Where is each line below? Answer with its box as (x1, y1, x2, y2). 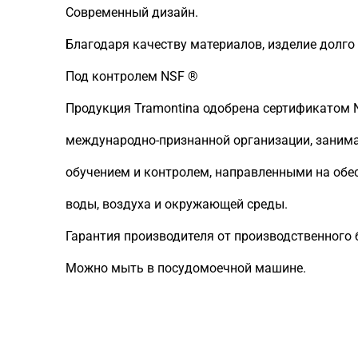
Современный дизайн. (66, 5, 198, 20)
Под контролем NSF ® (66, 69, 198, 84)
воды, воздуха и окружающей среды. (66, 197, 288, 212)
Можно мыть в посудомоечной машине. (66, 261, 306, 276)
